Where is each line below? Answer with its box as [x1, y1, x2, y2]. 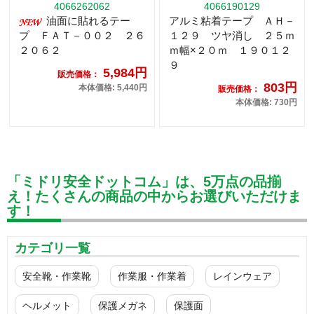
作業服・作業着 [118, 271, 186, 282]
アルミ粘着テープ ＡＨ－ [169, 15, 295, 27]
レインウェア [213, 271, 272, 282]
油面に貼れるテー [43, 15, 130, 27]
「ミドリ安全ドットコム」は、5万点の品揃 [7, 174, 281, 190]
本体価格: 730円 [235, 97, 297, 108]
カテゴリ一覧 [15, 241, 90, 256]
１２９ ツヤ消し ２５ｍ [169, 29, 295, 42]
